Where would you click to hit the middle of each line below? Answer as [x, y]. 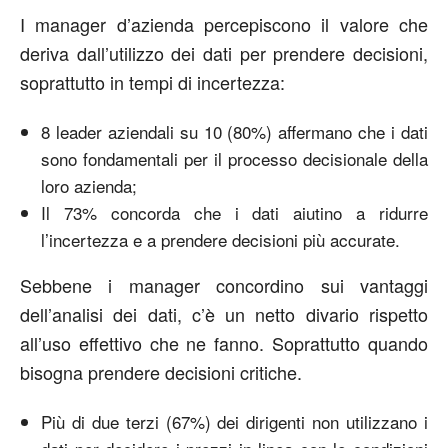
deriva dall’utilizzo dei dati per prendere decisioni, [224, 52]
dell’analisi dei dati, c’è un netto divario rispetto [224, 313]
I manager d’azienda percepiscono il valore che [224, 23]
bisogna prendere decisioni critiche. [161, 371]
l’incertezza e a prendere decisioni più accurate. [220, 239]
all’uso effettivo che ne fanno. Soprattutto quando [224, 342]
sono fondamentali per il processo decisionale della [234, 158]
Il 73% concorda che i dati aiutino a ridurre [234, 212]
